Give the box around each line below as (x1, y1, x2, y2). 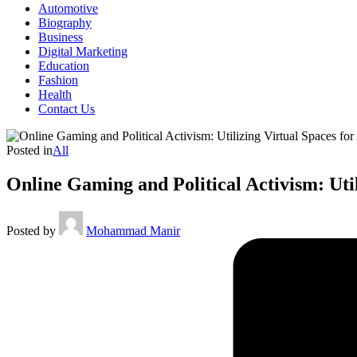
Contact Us (38, 102, 95, 116)
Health (38, 88, 72, 101)
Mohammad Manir (86, 223, 180, 237)
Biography (38, 16, 92, 29)
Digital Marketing (38, 45, 127, 58)
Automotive (38, 2, 98, 15)
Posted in (6, 143, 53, 157)
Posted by (6, 223, 56, 237)
